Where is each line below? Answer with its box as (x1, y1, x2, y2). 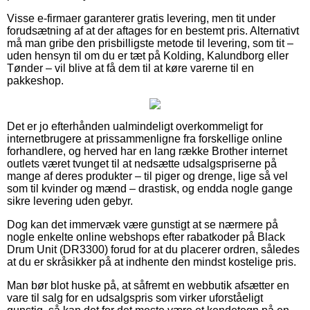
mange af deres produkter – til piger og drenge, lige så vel (7, 170, 288, 182)
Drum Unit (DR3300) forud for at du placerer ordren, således (7, 243, 300, 255)
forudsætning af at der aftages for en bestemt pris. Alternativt (7, 24, 299, 37)
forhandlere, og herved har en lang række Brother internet (7, 145, 287, 157)
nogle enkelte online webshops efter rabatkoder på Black (7, 230, 285, 243)
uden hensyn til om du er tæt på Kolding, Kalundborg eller (7, 49, 289, 62)
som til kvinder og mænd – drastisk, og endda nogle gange (7, 182, 293, 194)
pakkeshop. (7, 74, 64, 86)
